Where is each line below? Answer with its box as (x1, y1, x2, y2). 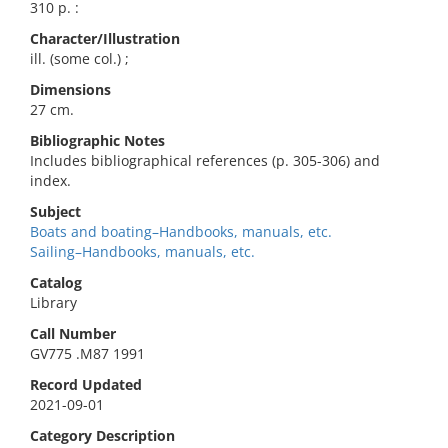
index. (30, 171, 71, 190)
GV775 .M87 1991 (30, 344, 145, 363)
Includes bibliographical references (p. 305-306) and (30, 151, 380, 170)
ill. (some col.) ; (30, 49, 129, 68)
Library (30, 293, 77, 312)
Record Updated (30, 375, 142, 394)
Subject (30, 202, 81, 221)
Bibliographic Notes (30, 131, 165, 150)
